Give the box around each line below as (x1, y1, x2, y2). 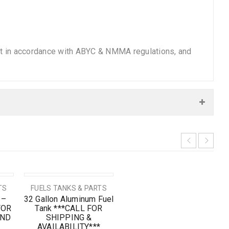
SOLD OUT (26, 180, 66, 190)
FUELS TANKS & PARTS (31, 184, 107, 193)
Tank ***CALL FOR (35, 203, 103, 214)
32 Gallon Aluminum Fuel (24, 194, 114, 204)
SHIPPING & (45, 213, 92, 223)
